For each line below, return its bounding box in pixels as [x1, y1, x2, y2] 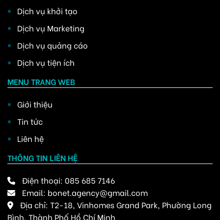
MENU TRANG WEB [7, 75, 75, 87]
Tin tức [17, 115, 43, 127]
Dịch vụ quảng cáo [17, 39, 88, 51]
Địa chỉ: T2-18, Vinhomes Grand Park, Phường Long [18, 198, 212, 210]
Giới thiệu [17, 98, 53, 110]
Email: [20, 186, 48, 198]
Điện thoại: [20, 174, 65, 186]
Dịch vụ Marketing [17, 22, 84, 33]
